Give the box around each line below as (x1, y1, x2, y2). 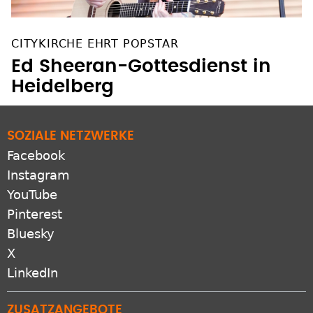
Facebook (7, 148, 65, 163)
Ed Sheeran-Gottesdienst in (11, 57, 271, 76)
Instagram (7, 168, 70, 183)
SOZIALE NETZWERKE (7, 130, 134, 143)
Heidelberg (11, 78, 114, 96)
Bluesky (7, 226, 54, 242)
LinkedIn (7, 265, 58, 281)
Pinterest (7, 207, 62, 222)
